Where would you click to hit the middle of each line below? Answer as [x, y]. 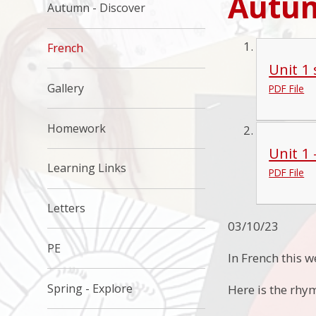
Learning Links [87, 168]
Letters [67, 208]
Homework [77, 128]
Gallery [66, 88]
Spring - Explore [90, 288]
